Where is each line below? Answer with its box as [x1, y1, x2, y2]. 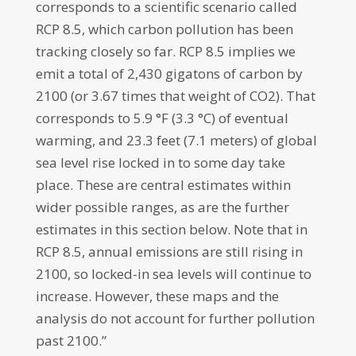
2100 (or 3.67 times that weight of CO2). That [35, 86, 315, 105]
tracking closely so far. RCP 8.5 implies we [35, 41, 296, 60]
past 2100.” [35, 331, 106, 350]
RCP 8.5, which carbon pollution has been [35, 19, 293, 38]
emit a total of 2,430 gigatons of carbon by [35, 64, 303, 83]
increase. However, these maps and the [35, 286, 279, 305]
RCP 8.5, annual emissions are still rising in [35, 242, 303, 261]
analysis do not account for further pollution [35, 308, 315, 327]
